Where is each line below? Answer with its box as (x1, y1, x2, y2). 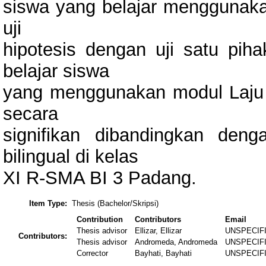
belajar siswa (3, 60, 109, 81)
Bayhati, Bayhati (135, 249, 192, 258)
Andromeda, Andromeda (135, 237, 218, 247)
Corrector (77, 249, 109, 258)
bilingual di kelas (3, 145, 138, 167)
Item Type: (29, 199, 67, 208)
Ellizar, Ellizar (135, 226, 182, 236)
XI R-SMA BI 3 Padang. (3, 167, 197, 188)
